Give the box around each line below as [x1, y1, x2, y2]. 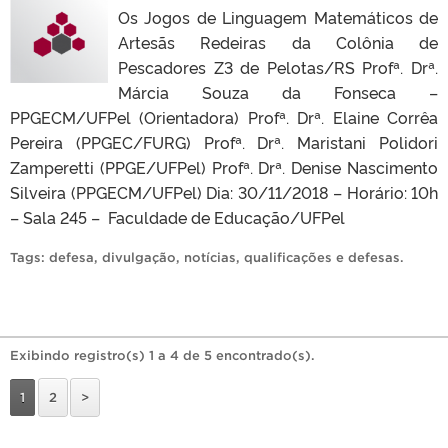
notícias [184, 249, 236, 265]
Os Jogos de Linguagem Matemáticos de [118, 5, 438, 28]
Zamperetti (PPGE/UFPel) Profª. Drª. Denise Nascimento [10, 155, 438, 178]
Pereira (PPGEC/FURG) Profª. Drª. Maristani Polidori [10, 130, 438, 153]
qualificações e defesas [244, 249, 400, 265]
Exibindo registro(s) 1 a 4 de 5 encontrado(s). [10, 347, 315, 363]
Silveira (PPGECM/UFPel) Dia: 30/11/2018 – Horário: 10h [10, 180, 438, 203]
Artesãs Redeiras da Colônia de [118, 30, 438, 53]
